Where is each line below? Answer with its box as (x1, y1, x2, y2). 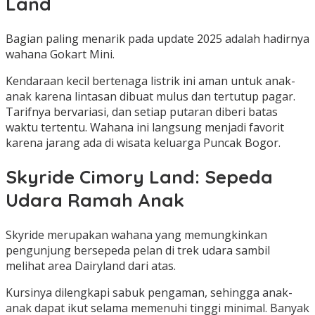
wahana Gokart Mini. (6, 46, 115, 62)
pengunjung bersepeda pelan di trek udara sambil (6, 242, 270, 258)
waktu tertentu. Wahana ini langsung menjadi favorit (6, 119, 284, 135)
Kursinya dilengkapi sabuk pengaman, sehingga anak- (6, 284, 292, 300)
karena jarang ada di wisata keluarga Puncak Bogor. (6, 134, 281, 150)
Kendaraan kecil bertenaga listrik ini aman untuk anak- (6, 72, 295, 89)
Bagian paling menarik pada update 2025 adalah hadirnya (6, 30, 309, 46)
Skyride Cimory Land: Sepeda (6, 165, 273, 189)
